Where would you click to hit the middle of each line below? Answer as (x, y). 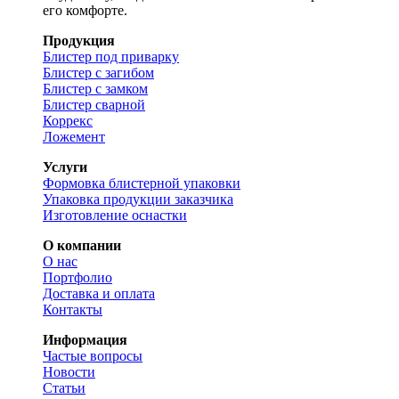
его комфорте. (85, 10)
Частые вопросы (93, 355)
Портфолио (77, 277)
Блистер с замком (95, 88)
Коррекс (68, 120)
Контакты (73, 309)
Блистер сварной (94, 104)
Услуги (65, 167)
